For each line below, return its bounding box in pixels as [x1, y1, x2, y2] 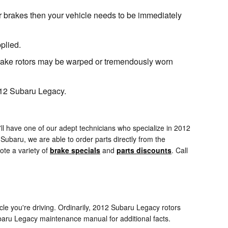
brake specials [50, 145, 100, 156]
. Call [172, 145, 188, 156]
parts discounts [117, 145, 172, 156]
